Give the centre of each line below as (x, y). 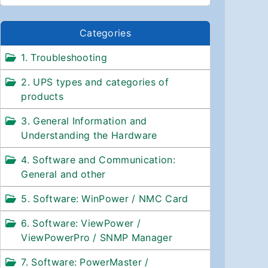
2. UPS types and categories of (95, 82)
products (42, 96)
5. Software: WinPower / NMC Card (105, 198)
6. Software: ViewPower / (81, 223)
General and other (63, 174)
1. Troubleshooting (64, 57)
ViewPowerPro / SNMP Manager (97, 237)
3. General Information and (84, 121)
